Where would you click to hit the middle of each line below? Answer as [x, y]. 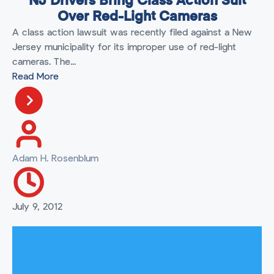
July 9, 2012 [37, 207]
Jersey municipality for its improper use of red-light [124, 47]
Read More [35, 77]
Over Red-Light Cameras [137, 17]
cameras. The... [44, 62]
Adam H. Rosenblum [55, 159]
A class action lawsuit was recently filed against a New [132, 33]
